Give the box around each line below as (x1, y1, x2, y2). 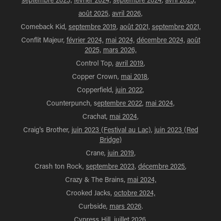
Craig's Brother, (23, 125, 72, 134)
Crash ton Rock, (35, 161, 86, 171)
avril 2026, (112, 8, 143, 18)
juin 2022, (115, 85, 144, 94)
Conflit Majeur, (21, 35, 67, 44)
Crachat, (82, 111, 110, 121)
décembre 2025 (138, 161, 185, 171)
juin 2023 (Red (154, 125, 198, 134)
